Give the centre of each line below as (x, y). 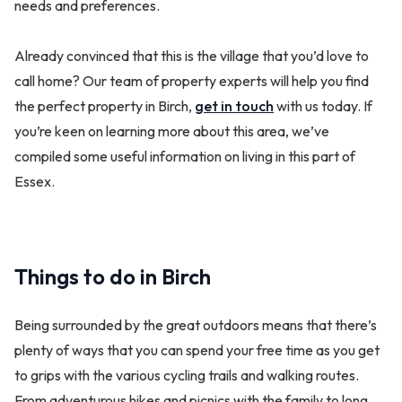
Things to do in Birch (113, 276)
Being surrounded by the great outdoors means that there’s (196, 324)
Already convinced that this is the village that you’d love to (192, 55)
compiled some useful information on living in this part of (185, 156)
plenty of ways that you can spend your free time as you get (197, 350)
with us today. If (323, 105)
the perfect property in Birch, (105, 105)
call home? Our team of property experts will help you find (192, 80)
